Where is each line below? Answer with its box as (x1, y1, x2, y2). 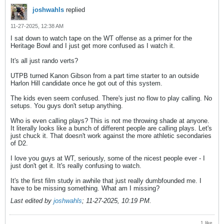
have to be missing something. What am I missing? (10, 184, 159, 192)
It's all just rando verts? (10, 57, 78, 65)
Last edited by (10, 197, 53, 205)
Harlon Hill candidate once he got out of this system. (10, 79, 162, 87)
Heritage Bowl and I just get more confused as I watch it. (10, 42, 175, 50)
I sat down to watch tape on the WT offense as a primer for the (10, 34, 192, 42)
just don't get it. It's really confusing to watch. (10, 162, 141, 170)
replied (64, 6, 85, 14)
